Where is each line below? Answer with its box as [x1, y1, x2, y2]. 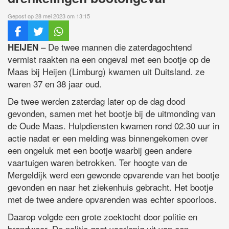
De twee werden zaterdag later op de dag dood [8, 95, 185, 108]
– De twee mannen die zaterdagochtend [38, 40, 192, 54]
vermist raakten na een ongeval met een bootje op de [8, 53, 210, 66]
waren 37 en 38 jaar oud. [8, 77, 102, 90]
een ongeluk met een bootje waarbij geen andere [8, 144, 192, 157]
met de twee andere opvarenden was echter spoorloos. [8, 193, 217, 206]
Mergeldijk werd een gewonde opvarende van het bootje [8, 168, 219, 181]
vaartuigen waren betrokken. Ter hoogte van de [8, 156, 187, 169]
